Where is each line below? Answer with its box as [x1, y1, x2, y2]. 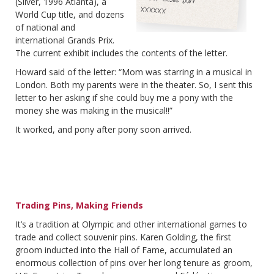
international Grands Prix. [15, 34, 114, 46]
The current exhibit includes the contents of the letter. [15, 46, 228, 59]
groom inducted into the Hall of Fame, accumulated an [15, 243, 232, 256]
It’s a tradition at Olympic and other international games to [15, 218, 247, 230]
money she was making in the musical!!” [15, 104, 172, 116]
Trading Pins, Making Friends [15, 199, 143, 211]
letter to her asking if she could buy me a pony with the [15, 91, 233, 103]
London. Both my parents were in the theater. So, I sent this [15, 78, 253, 91]
